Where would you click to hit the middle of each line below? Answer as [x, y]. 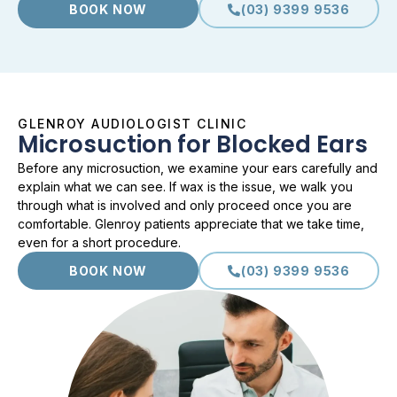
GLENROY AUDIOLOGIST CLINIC [132, 124]
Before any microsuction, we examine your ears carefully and [198, 168]
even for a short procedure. [99, 243]
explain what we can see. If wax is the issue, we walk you [185, 187]
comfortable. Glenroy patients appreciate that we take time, [191, 224]
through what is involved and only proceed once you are [185, 206]
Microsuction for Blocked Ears [193, 145]
